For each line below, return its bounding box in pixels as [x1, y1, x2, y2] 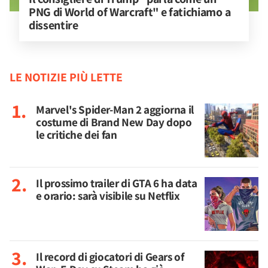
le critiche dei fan [36, 127, 117, 142]
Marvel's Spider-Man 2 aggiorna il [36, 102, 194, 117]
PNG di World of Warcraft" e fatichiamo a [29, 4, 233, 20]
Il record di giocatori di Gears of [36, 249, 184, 264]
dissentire [29, 17, 78, 33]
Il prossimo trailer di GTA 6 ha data [36, 175, 197, 191]
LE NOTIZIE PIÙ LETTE [10, 69, 123, 85]
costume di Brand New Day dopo [36, 114, 192, 130]
